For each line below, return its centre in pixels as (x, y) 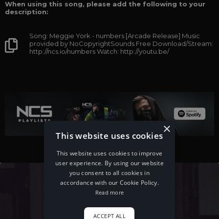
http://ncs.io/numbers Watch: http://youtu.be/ (99, 51)
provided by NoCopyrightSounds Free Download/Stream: (121, 44)
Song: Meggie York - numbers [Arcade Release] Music (115, 36)
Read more (109, 192)
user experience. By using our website (109, 163)
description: (27, 12)
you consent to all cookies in (109, 173)
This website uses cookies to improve (109, 153)
